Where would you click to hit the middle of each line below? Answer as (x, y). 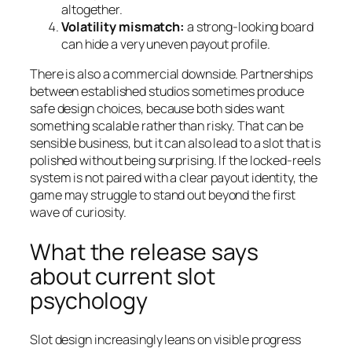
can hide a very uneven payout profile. (166, 44)
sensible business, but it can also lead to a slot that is (176, 143)
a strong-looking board (249, 26)
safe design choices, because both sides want (157, 109)
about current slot (123, 276)
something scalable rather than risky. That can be (167, 126)
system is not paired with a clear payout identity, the (174, 178)
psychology (89, 300)
